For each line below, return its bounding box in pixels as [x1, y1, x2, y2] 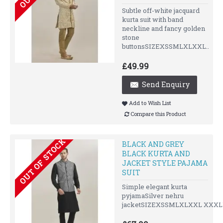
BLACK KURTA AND [122, 149, 190, 159]
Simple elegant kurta [122, 182, 187, 192]
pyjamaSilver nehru [122, 191, 184, 201]
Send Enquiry [142, 79, 190, 89]
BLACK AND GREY [122, 139, 184, 149]
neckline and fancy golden [122, 23, 205, 33]
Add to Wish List [129, 99, 171, 107]
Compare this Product [130, 110, 186, 117]
